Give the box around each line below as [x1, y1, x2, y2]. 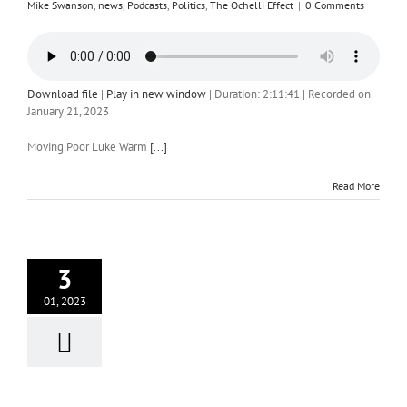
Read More [333, 179, 380, 193]
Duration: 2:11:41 [214, 86, 300, 102]
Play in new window [106, 86, 206, 102]
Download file [27, 86, 98, 102]
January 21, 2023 [27, 104, 109, 119]
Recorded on [308, 86, 371, 102]
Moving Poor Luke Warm [27, 139, 150, 154]
